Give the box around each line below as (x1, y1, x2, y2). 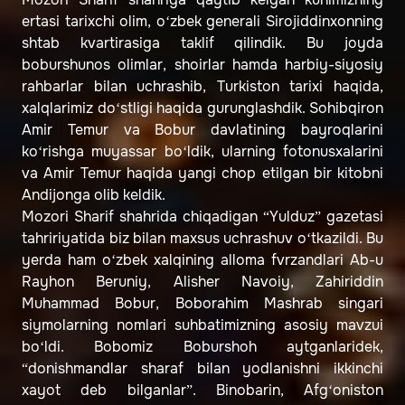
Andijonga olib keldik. (22, 185, 165, 205)
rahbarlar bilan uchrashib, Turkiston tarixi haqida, (22, 77, 383, 97)
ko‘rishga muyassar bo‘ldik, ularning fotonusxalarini (22, 142, 383, 162)
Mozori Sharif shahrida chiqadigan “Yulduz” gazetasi (22, 207, 383, 227)
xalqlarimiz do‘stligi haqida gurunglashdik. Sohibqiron (22, 99, 383, 118)
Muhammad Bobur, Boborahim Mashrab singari (22, 294, 383, 314)
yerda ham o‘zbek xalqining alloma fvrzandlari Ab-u (22, 250, 383, 270)
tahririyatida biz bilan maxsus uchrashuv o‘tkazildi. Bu (22, 229, 383, 249)
